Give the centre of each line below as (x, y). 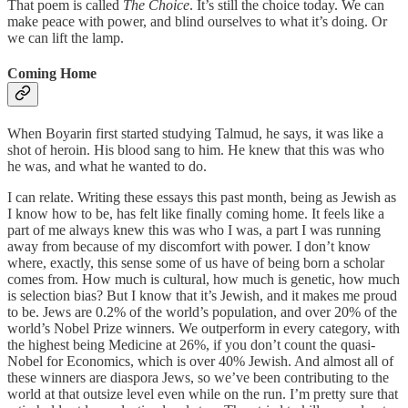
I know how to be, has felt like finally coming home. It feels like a (196, 214)
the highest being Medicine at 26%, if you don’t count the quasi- (191, 345)
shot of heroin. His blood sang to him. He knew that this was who (196, 150)
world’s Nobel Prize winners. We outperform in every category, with (204, 329)
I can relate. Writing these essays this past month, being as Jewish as (202, 198)
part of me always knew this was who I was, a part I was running (194, 230)
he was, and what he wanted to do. (107, 167)
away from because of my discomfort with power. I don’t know (189, 247)
